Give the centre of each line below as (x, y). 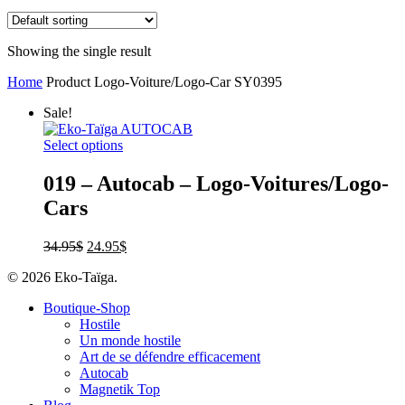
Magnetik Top (120, 390)
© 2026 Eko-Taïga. (62, 278)
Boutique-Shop (87, 308)
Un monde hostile (130, 341)
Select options (83, 146)
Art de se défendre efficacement (170, 357)
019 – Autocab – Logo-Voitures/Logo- (216, 184)
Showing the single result (79, 52)
